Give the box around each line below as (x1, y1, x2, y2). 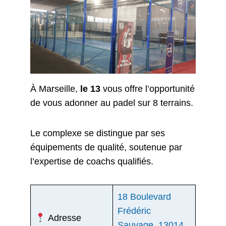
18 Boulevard (118, 192, 171, 202)
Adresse (45, 213, 81, 223)
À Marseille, (30, 83, 80, 94)
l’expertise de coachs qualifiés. (30, 156, 153, 167)
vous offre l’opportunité (103, 83, 195, 94)
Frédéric (118, 206, 151, 216)
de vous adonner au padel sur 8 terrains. (30, 97, 193, 108)
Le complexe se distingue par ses (30, 128, 165, 139)
